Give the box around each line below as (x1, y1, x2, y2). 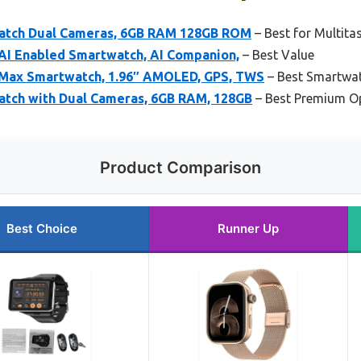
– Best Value (239, 47, 314, 62)
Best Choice (6, 220, 77, 236)
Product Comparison (100, 157, 261, 177)
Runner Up (218, 220, 279, 236)
